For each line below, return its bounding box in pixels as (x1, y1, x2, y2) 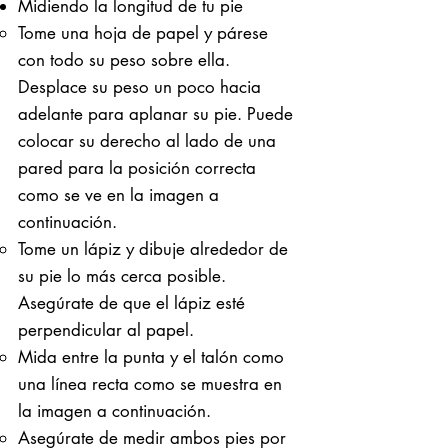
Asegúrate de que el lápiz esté (18, 291, 245, 314)
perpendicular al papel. (18, 318, 194, 341)
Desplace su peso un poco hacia (18, 75, 261, 98)
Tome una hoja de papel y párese (18, 21, 268, 44)
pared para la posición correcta (18, 156, 256, 179)
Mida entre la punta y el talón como (18, 345, 284, 368)
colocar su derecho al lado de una (18, 129, 276, 152)
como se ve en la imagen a (18, 183, 219, 206)
